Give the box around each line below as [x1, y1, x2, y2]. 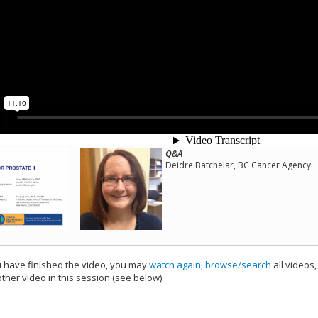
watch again [149, 258, 201, 272]
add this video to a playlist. [166, 271, 280, 285]
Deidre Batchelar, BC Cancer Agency [165, 159, 311, 171]
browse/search [205, 258, 271, 272]
